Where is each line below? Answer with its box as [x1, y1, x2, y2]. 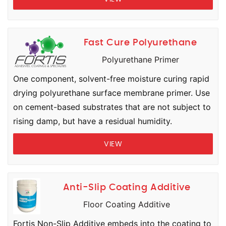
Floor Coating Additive [83, 199, 170, 209]
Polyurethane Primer [101, 54, 179, 65]
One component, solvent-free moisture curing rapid [13, 74, 209, 84]
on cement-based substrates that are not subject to [13, 102, 211, 112]
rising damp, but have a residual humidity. [13, 116, 172, 126]
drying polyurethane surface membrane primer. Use [13, 88, 210, 98]
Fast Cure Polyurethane [83, 38, 197, 47]
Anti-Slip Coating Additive [63, 183, 191, 192]
